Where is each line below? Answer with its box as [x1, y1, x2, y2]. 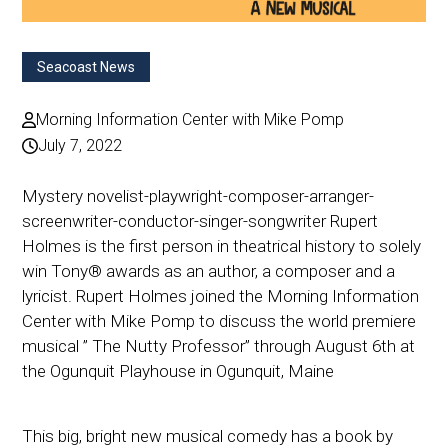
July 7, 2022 [38, 135, 123, 155]
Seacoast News [37, 58, 136, 75]
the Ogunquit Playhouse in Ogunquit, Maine [22, 360, 335, 381]
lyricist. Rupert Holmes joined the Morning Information [22, 285, 420, 306]
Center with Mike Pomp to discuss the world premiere [22, 310, 417, 331]
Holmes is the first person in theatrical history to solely [22, 235, 422, 256]
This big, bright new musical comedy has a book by [22, 425, 394, 446]
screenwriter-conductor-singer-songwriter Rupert [22, 210, 379, 231]
